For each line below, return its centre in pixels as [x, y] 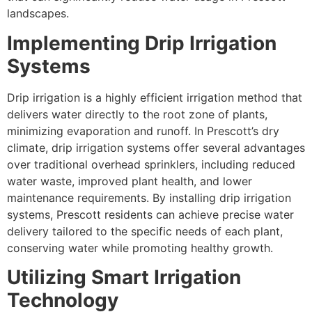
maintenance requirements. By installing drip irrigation [149, 197]
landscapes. [38, 14]
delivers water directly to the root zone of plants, [137, 114]
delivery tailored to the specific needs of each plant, [145, 231]
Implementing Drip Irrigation [142, 43]
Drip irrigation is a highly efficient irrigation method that [155, 97]
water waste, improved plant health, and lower [130, 181]
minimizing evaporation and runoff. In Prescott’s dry [143, 131]
